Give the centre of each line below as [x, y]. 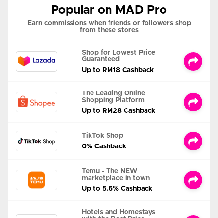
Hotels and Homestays [118, 212]
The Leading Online [113, 94]
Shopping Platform [113, 100]
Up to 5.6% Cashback [117, 189]
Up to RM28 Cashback [118, 111]
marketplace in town [116, 178]
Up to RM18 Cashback [118, 70]
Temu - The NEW [109, 172]
